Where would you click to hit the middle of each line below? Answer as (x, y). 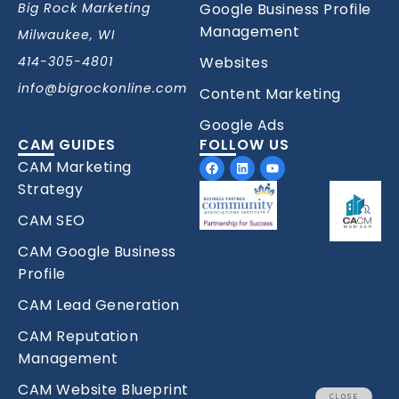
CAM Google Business (97, 252)
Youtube (298, 162)
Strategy (50, 190)
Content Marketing (270, 94)
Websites (234, 63)
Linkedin (265, 162)
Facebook (241, 162)
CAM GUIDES (67, 145)
